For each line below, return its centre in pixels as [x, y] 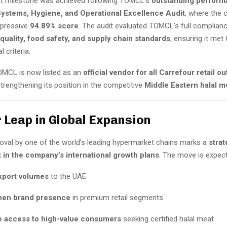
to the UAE [67, 177]
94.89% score [54, 26]
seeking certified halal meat [167, 219]
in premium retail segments [117, 198]
